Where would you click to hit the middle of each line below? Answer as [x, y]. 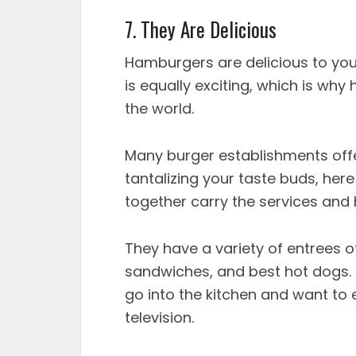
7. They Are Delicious [201, 29]
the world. [159, 108]
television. [159, 317]
